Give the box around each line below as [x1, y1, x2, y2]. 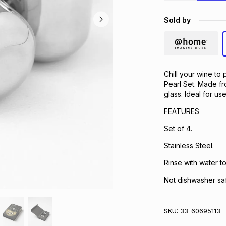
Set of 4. [163, 124, 192, 133]
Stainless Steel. [163, 141, 214, 150]
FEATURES [163, 107, 199, 116]
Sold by [163, 16, 191, 24]
